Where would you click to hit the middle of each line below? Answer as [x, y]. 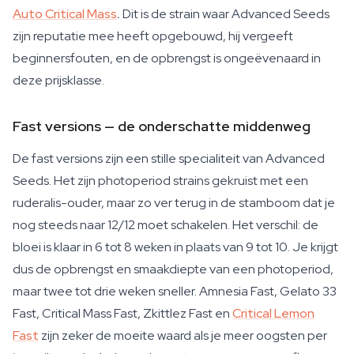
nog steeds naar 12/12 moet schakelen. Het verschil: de [166, 225]
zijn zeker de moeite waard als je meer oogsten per [183, 335]
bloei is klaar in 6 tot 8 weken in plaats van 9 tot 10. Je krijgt [175, 247]
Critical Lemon [273, 313]
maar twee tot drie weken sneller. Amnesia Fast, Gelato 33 [175, 291]
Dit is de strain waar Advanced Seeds [225, 14]
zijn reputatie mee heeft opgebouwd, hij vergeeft [153, 36]
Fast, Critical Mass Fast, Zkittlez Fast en [122, 313]
